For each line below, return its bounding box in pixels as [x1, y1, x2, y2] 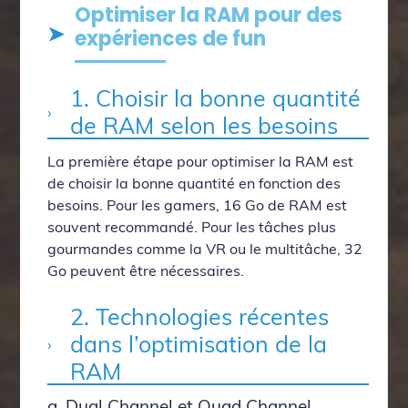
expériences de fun [75, 25, 267, 54]
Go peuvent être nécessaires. [47, 261, 245, 280]
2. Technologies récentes [70, 302, 330, 331]
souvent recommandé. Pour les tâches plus [47, 218, 337, 237]
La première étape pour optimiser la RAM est [47, 152, 354, 171]
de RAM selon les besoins [70, 111, 339, 140]
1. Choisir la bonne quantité [70, 84, 362, 113]
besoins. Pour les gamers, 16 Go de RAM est [47, 196, 348, 215]
